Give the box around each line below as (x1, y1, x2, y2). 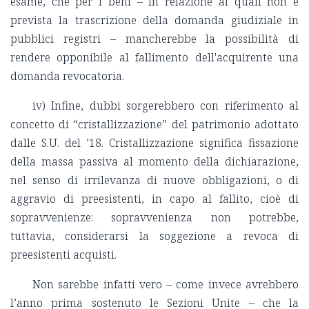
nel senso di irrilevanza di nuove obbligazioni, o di (10, 172, 299, 188)
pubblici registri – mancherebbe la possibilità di (10, 31, 299, 47)
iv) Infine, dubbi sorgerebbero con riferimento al (32, 98, 299, 114)
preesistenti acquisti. (10, 247, 117, 263)
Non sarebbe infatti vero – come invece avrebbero (32, 277, 299, 292)
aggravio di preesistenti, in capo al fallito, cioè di (10, 191, 299, 207)
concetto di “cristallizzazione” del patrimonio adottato (10, 117, 299, 132)
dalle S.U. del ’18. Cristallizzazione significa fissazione (10, 135, 299, 151)
